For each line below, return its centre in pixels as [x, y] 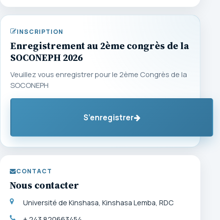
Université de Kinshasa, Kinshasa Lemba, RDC [98, 202]
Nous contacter [44, 185]
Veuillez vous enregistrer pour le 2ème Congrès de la [99, 74]
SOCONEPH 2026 [46, 58]
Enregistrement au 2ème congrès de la [100, 46]
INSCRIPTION [40, 31]
